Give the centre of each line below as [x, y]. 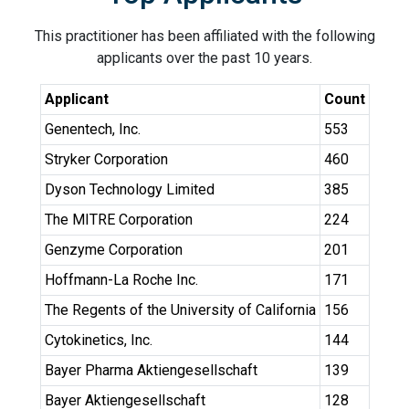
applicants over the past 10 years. [204, 58]
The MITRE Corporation [118, 220]
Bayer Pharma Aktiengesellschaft [151, 370]
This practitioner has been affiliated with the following [204, 36]
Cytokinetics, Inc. [98, 340]
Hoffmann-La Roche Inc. [121, 280]
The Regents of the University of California [180, 310]
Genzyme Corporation [113, 250]
